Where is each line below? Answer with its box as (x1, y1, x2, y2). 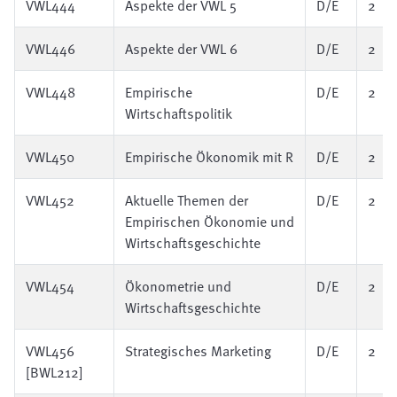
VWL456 (26, 340, 74, 362)
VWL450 (26, 146, 74, 167)
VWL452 (26, 190, 74, 211)
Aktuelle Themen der (125, 190, 248, 211)
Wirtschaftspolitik (125, 103, 232, 124)
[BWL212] (26, 362, 83, 383)
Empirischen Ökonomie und (125, 211, 294, 232)
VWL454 (26, 276, 74, 297)
